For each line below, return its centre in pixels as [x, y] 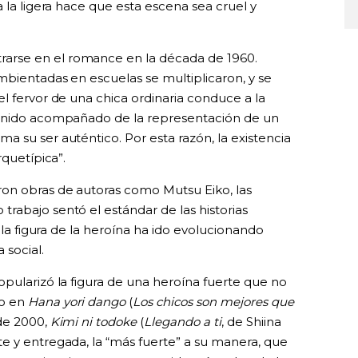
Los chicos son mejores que [214, 301]
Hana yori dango [77, 301]
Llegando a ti [183, 321]
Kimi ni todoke [93, 321]
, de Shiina [252, 321]
